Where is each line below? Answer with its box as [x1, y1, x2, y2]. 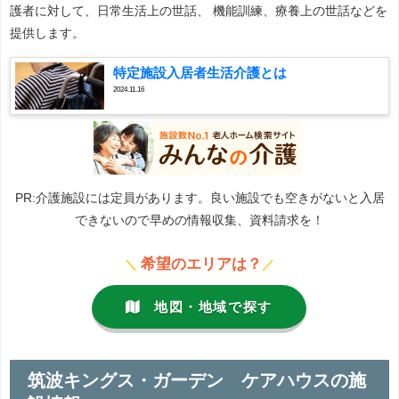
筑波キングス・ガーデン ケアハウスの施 [27, 370, 366, 389]
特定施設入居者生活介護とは [113, 66, 287, 80]
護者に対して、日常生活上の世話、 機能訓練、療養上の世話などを [10, 4, 387, 18]
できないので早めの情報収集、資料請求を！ [75, 213, 324, 226]
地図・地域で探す [154, 300, 273, 314]
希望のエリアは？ [141, 256, 262, 271]
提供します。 [10, 27, 85, 40]
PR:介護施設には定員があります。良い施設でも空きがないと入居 [14, 191, 385, 204]
